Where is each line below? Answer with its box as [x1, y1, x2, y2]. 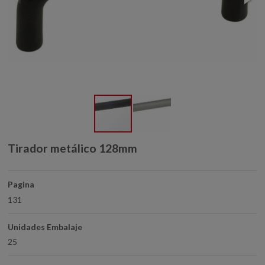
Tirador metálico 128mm [8, 141, 138, 156]
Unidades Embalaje [8, 221, 83, 232]
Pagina [8, 179, 35, 190]
